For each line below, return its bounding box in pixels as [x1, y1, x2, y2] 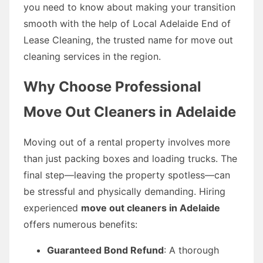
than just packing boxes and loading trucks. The [23, 152, 237, 164]
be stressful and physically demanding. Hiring [23, 185, 225, 197]
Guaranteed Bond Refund [47, 244, 164, 256]
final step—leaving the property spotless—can [23, 168, 230, 181]
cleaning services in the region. [23, 50, 161, 62]
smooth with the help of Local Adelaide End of [23, 17, 231, 29]
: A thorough [164, 244, 219, 256]
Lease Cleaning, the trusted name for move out [23, 33, 233, 46]
